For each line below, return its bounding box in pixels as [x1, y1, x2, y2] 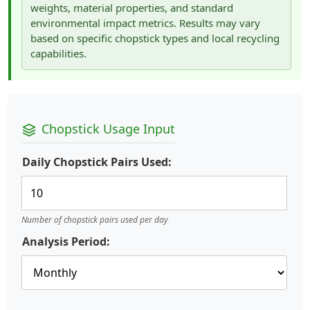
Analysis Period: [22, 234, 110, 250]
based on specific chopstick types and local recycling [30, 31, 280, 45]
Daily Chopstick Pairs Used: [22, 154, 172, 170]
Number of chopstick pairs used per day [21, 214, 168, 226]
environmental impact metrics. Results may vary [30, 16, 260, 30]
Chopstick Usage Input [42, 120, 175, 137]
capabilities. [30, 46, 86, 60]
